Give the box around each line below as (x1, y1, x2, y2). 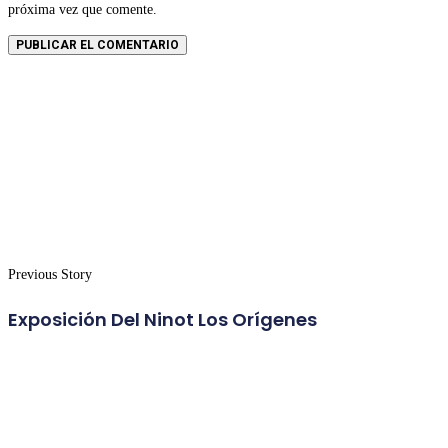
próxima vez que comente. (8, 2, 157, 18)
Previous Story (8, 266, 92, 282)
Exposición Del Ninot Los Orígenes (8, 306, 317, 332)
